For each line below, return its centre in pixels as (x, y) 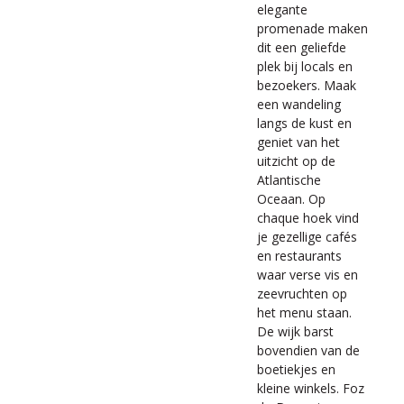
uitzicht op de (296, 161)
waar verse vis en (308, 275)
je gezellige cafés (307, 237)
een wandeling (299, 104)
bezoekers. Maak (307, 85)
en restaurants (299, 256)
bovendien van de (308, 350)
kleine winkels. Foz (311, 388)
